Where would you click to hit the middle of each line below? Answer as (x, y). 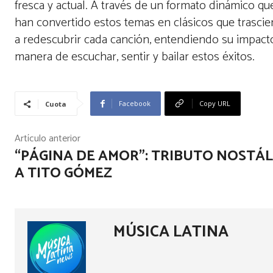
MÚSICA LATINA (171, 232)
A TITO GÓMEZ (63, 174)
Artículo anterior (48, 139)
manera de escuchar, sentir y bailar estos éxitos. (136, 57)
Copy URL (215, 104)
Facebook (135, 104)
